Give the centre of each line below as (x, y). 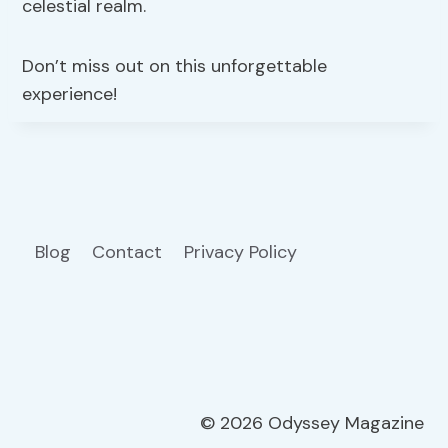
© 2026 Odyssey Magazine (312, 423)
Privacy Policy (242, 251)
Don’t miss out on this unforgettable (175, 65)
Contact (127, 251)
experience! (70, 93)
